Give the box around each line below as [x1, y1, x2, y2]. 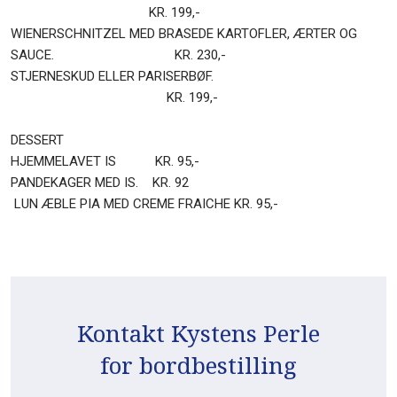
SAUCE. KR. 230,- [10, 46, 226, 63]
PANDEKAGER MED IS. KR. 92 [10, 174, 189, 191]
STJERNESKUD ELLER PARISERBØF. [10, 67, 384, 84]
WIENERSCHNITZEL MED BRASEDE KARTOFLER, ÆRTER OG [10, 25, 357, 42]
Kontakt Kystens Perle [77, 316, 320, 349]
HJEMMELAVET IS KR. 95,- [10, 152, 199, 169]
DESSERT [10, 131, 64, 148]
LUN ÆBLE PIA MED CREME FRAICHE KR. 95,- [10, 195, 278, 212]
